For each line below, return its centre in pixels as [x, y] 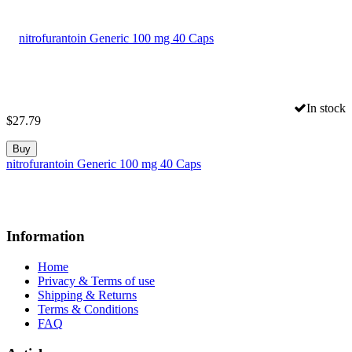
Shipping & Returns [87, 295]
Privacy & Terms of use [96, 281]
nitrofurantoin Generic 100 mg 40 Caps [104, 163]
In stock [326, 108]
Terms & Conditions [88, 310]
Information [46, 236]
